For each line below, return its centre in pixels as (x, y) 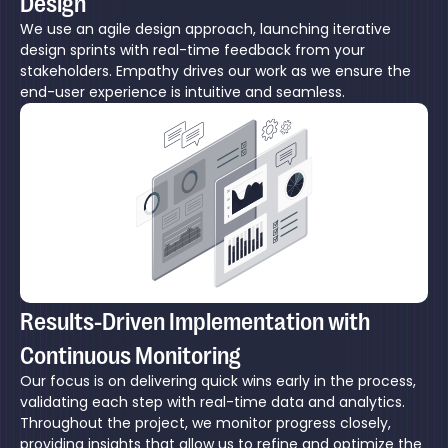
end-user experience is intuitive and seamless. (182, 92)
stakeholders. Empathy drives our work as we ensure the (215, 71)
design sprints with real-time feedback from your (192, 50)
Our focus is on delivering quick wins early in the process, (218, 381)
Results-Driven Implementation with (195, 319)
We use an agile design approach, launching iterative (205, 29)
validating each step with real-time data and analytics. (212, 402)
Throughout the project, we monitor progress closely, (205, 423)
